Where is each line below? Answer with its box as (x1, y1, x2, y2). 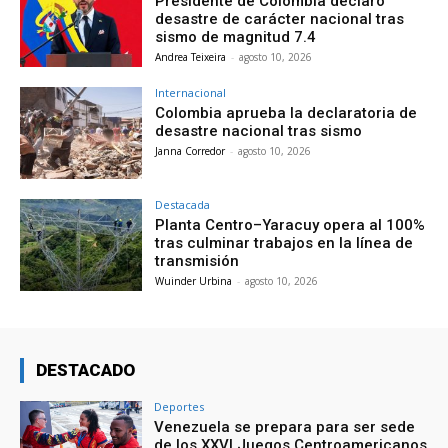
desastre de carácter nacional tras (155, 10, 405, 29)
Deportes (154, 398, 205, 414)
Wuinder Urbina (155, 273, 233, 288)
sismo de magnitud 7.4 (155, 28, 317, 47)
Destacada (155, 196, 211, 212)
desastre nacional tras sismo (155, 121, 363, 140)
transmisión (155, 251, 240, 270)
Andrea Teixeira (155, 50, 227, 65)
